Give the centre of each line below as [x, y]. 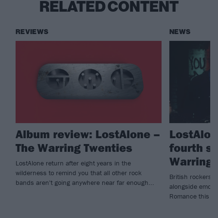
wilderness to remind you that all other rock [79, 173]
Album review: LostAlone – [88, 134]
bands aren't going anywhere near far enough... [85, 182]
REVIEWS [32, 32]
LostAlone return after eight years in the [73, 163]
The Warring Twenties [74, 147]
